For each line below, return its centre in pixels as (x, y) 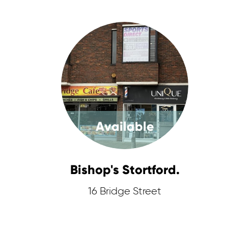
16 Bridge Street (125, 191)
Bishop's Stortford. (125, 170)
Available (125, 126)
